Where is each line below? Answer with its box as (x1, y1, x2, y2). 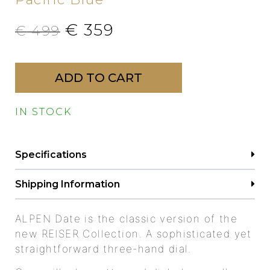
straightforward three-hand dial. (15, 242, 192, 255)
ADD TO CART (55, 71, 142, 86)
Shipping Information (15, 178, 120, 190)
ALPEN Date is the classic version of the (15, 212, 237, 225)
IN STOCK (15, 106, 72, 118)
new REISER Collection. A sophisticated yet (15, 227, 252, 240)
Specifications (15, 148, 87, 160)
